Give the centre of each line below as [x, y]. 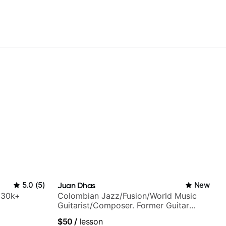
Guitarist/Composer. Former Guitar [123, 205]
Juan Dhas [77, 185]
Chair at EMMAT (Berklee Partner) [122, 215]
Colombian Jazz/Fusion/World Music [127, 196]
